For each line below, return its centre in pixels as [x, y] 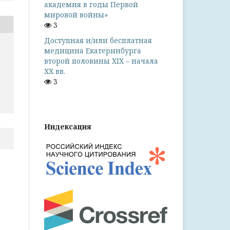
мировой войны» [76, 15]
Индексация [68, 127]
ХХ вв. [55, 71]
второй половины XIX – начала [101, 61]
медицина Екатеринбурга [93, 51]
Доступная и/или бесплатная [98, 40]
